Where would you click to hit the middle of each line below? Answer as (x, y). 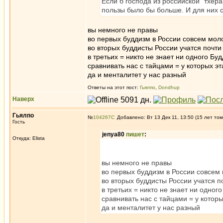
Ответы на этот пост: (114, 87)
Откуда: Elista (29, 138)
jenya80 (114, 134)
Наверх (23, 99)
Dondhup (169, 87)
